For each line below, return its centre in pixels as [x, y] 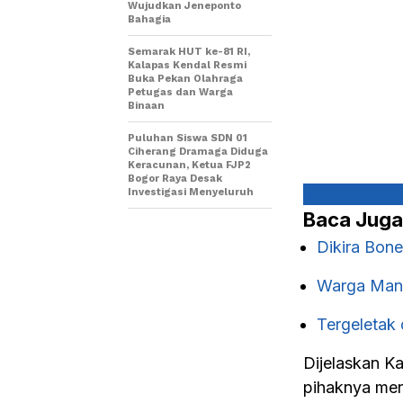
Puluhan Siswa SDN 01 [188, 138]
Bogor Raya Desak [175, 179]
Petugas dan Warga [180, 92]
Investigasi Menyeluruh [191, 192]
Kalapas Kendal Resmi [187, 65]
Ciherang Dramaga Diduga [198, 152]
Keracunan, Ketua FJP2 [189, 165]
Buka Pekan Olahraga [185, 79]
